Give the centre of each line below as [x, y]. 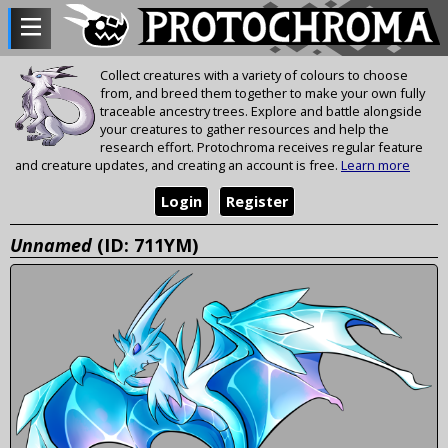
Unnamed [51, 244]
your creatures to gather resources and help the [244, 129]
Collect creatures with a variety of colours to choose [254, 75]
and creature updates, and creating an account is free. [178, 165]
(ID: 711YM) [145, 244]
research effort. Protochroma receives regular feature [261, 147]
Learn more [375, 165]
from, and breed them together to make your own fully [262, 93]
